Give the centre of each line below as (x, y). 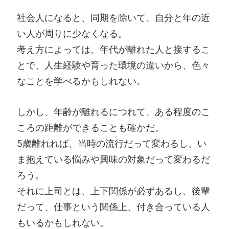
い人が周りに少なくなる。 (72, 34)
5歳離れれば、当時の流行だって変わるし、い (112, 144)
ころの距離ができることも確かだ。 (90, 128)
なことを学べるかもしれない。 (81, 81)
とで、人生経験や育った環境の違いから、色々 (113, 65)
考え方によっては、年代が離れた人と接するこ (113, 50)
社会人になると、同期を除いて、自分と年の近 (113, 18)
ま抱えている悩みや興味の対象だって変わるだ (113, 159)
